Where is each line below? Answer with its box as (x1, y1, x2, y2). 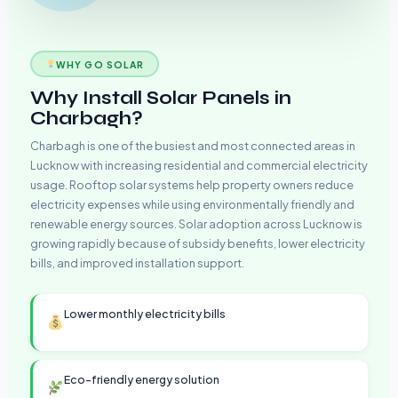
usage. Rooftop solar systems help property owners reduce (30, 178, 354, 193)
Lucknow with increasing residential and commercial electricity (30, 158, 368, 173)
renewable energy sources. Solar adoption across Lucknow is (30, 217, 362, 232)
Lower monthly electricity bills (64, 306, 227, 322)
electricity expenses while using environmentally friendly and (30, 197, 354, 212)
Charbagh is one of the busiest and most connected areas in (30, 139, 355, 154)
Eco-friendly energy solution (64, 371, 220, 386)
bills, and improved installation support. (30, 256, 244, 271)
